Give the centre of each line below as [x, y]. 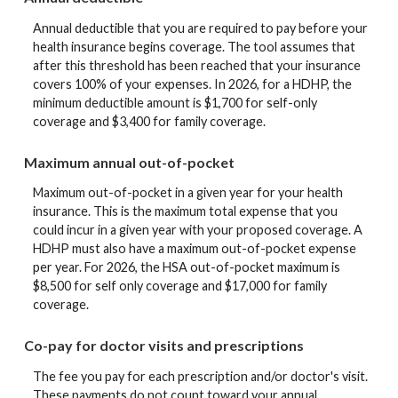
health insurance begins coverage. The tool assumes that [194, 46]
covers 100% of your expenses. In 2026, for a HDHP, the [192, 84]
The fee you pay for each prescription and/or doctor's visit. [200, 376]
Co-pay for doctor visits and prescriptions [164, 346]
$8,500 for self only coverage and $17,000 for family [180, 286]
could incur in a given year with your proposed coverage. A [198, 230]
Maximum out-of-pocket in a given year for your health [188, 193]
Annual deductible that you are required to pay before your [200, 28]
